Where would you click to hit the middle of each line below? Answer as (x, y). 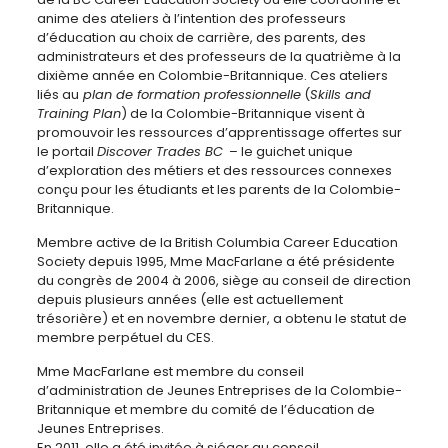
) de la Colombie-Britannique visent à (242, 113)
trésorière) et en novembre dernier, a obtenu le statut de (221, 318)
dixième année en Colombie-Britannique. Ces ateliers (212, 75)
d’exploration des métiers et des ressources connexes (214, 170)
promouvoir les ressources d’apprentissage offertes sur (219, 132)
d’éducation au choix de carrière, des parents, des (201, 37)
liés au (57, 94)
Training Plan (78, 113)
